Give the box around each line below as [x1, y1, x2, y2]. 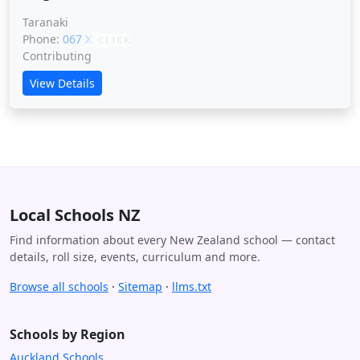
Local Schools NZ [10, 204, 141, 226]
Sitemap [118, 279, 162, 294]
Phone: [22, 31, 63, 47]
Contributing [22, 48, 92, 63]
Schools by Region [10, 325, 125, 343]
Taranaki [22, 14, 68, 30]
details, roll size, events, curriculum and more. [10, 249, 260, 264]
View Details [30, 76, 95, 91]
